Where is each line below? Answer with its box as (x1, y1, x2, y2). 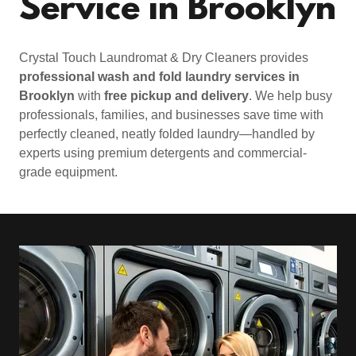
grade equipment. (19, 165, 121, 179)
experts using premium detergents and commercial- (19, 146, 307, 160)
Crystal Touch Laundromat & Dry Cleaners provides (19, 51, 308, 64)
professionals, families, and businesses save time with (19, 108, 323, 122)
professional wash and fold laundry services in (19, 70, 300, 83)
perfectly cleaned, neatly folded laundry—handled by (19, 127, 315, 141)
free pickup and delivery (104, 89, 249, 103)
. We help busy (249, 89, 332, 103)
